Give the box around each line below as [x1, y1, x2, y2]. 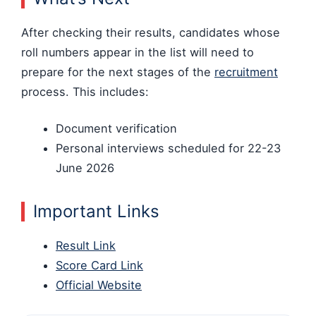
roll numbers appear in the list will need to [21, 44, 254, 59]
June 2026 [55, 161, 114, 176]
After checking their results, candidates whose [21, 25, 280, 39]
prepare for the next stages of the [21, 64, 214, 79]
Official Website [55, 278, 142, 293]
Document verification [55, 121, 177, 136]
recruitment [214, 64, 278, 79]
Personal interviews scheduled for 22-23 [55, 141, 281, 156]
